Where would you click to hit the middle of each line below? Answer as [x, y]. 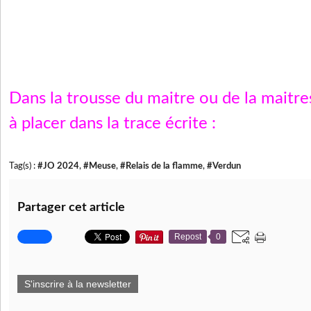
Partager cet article [71, 208]
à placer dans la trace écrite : [115, 124]
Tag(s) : [23, 166]
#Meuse [100, 166]
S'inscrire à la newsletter [78, 284]
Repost [188, 237]
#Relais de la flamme [161, 166]
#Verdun [224, 166]
